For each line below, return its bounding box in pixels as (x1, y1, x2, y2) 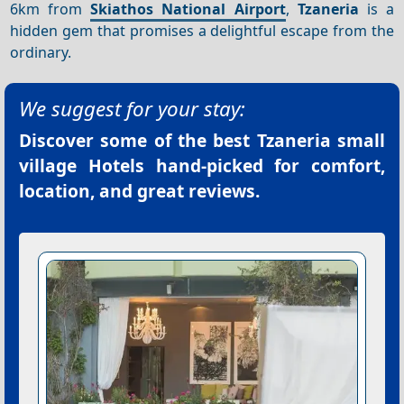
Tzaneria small (256, 127, 386, 152)
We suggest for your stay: (19, 94, 245, 123)
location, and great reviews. (19, 178, 260, 203)
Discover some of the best (19, 127, 257, 152)
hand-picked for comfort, (143, 152, 385, 178)
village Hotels (19, 152, 144, 178)
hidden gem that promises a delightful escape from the (10, 20, 394, 41)
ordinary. (10, 41, 72, 62)
